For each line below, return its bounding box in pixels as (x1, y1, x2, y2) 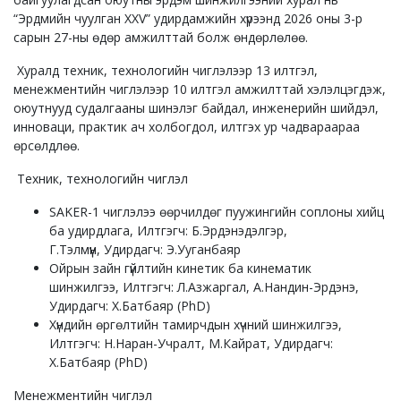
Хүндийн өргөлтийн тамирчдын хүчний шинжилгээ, (49, 315, 342, 333)
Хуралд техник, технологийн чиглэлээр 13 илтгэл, (13, 61, 318, 79)
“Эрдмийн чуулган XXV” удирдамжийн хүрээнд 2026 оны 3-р (13, 9, 363, 27)
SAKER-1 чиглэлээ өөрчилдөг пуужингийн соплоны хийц (49, 202, 384, 220)
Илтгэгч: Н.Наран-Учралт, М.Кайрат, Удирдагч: (49, 334, 333, 352)
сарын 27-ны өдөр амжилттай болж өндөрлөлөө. (13, 28, 308, 46)
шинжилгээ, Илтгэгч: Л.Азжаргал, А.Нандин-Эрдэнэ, (49, 277, 359, 295)
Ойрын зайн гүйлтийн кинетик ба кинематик (49, 259, 311, 277)
